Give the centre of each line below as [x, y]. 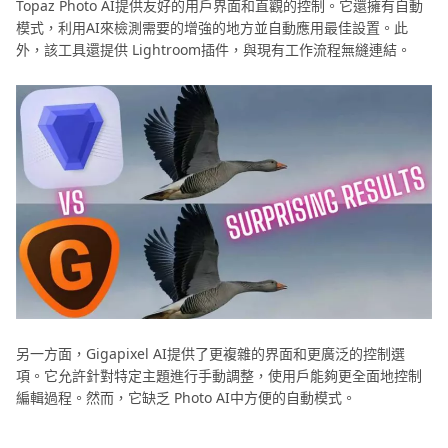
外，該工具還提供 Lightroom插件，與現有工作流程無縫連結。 [213, 49]
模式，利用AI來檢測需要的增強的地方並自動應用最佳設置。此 [212, 27]
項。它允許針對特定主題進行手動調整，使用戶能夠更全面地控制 [219, 376]
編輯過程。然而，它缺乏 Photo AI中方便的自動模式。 [186, 398]
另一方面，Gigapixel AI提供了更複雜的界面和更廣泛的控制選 [210, 354]
